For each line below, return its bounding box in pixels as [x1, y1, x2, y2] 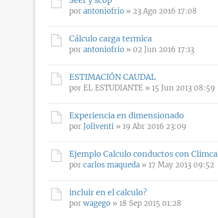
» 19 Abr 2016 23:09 [114, 121, 186, 131]
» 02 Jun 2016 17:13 [124, 44, 194, 54]
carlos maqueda [83, 160, 140, 169]
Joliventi [83, 121, 114, 131]
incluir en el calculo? [69, 187, 147, 197]
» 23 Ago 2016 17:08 [124, 6, 197, 16]
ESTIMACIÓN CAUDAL [69, 72, 156, 82]
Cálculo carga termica [69, 33, 152, 43]
